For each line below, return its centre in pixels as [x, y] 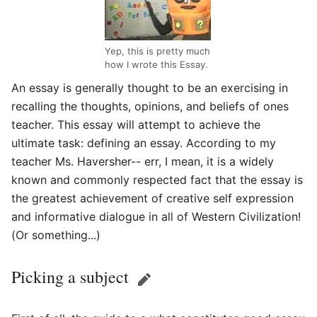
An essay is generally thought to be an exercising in [150, 87]
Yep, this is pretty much [157, 51]
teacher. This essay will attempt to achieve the [136, 124]
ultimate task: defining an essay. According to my [144, 143]
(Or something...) [56, 235]
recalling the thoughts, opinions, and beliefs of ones [150, 106]
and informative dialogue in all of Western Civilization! [156, 216]
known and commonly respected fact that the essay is [157, 179]
